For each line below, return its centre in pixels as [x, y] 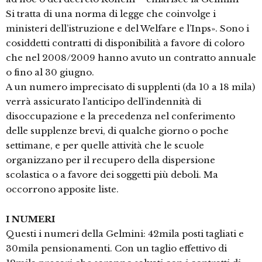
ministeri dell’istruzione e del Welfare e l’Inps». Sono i [127, 29]
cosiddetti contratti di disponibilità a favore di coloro [125, 43]
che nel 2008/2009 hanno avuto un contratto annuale [131, 58]
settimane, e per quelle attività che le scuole [105, 146]
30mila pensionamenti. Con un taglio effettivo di [116, 249]
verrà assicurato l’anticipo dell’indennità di [104, 102]
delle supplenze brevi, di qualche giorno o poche [117, 131]
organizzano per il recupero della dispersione [111, 160]
